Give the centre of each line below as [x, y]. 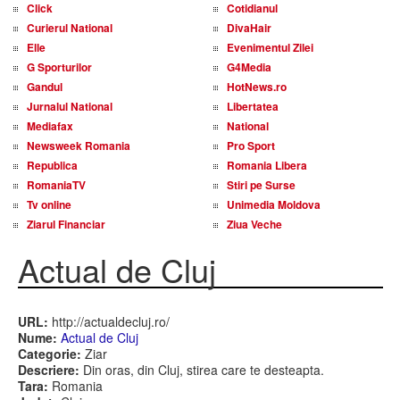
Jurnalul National [70, 106]
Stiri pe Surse [261, 185]
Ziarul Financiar [66, 224]
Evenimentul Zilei [270, 47]
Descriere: [48, 370]
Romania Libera [267, 165]
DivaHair [249, 28]
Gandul [45, 87]
